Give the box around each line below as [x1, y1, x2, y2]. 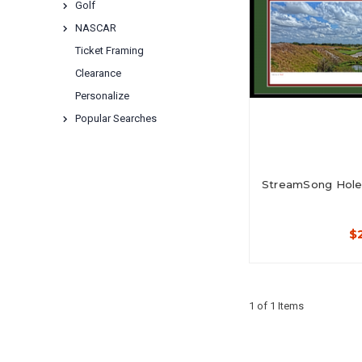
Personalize [75, 90, 129, 102]
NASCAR [75, 22, 116, 34]
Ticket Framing [75, 44, 144, 57]
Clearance [75, 67, 121, 79]
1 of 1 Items [249, 299, 304, 312]
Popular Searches [75, 112, 157, 124]
